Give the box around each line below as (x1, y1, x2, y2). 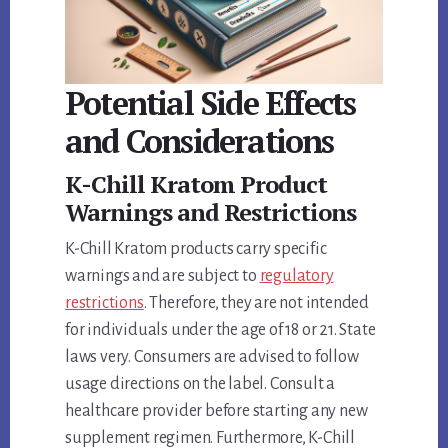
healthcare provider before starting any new (65, 401, 368, 420)
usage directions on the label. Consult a (65, 374, 336, 393)
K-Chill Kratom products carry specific (65, 239, 327, 258)
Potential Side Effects (65, 81, 356, 124)
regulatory (259, 266, 334, 285)
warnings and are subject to (65, 266, 260, 285)
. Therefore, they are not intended (143, 293, 369, 312)
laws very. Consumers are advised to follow (65, 347, 359, 366)
